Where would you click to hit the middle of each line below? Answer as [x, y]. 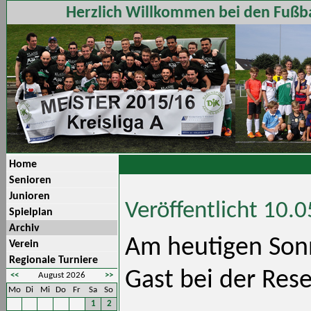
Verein [24, 244]
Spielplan [31, 212]
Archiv [24, 228]
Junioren [30, 196]
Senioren [30, 180]
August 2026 [62, 275]
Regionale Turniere [53, 260]
